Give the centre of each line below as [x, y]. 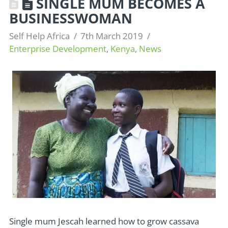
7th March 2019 [112, 36]
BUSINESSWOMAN [70, 18]
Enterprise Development [58, 48]
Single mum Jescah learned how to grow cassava [104, 221]
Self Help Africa [39, 36]
